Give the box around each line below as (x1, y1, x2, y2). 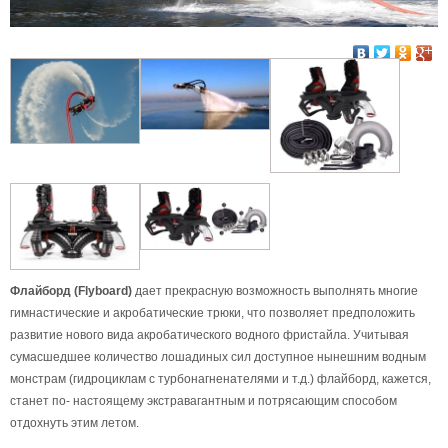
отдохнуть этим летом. (10, 415, 139, 430)
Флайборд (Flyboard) (10, 283, 132, 298)
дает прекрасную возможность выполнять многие (132, 283, 418, 298)
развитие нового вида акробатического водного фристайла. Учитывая (10, 327, 409, 342)
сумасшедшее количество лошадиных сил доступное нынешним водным (10, 349, 426, 364)
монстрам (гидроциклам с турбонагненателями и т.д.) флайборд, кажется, (10, 371, 431, 386)
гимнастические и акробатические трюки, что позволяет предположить (10, 305, 415, 320)
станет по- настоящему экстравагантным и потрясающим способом (10, 393, 397, 408)
